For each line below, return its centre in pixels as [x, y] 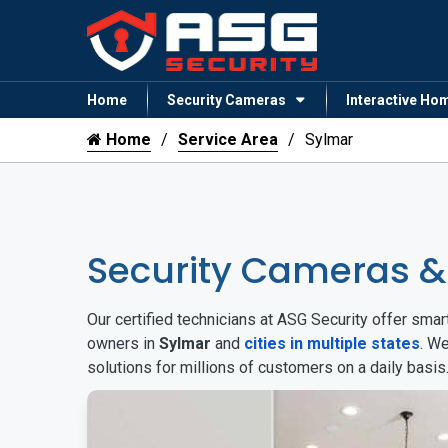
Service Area [228, 140]
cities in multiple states [332, 344]
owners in [123, 344]
